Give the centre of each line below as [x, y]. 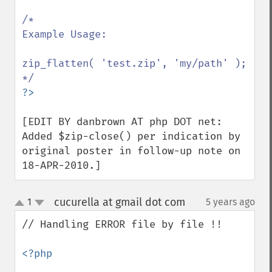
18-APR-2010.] [61, 165]
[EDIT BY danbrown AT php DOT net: [122, 122]
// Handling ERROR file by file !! [122, 224]
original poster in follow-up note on [131, 151]
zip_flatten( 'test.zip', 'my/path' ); [134, 63]
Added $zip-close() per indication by [131, 136]
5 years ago [230, 202]
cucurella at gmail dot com [119, 202]
